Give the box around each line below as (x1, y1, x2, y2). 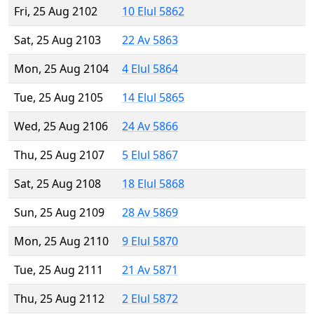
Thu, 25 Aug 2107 (14, 147, 104, 163)
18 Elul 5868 (122, 176, 184, 192)
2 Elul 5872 (122, 291, 178, 307)
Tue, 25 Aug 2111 (14, 262, 103, 278)
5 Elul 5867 (122, 147, 178, 163)
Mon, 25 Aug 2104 (14, 61, 109, 77)
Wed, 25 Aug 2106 (14, 118, 108, 135)
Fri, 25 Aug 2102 (14, 4, 97, 20)
